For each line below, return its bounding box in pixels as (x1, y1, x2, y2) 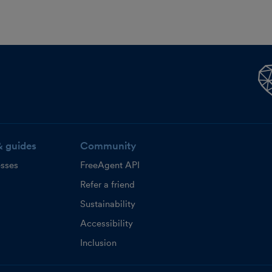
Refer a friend (80, 179, 135, 190)
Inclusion (80, 237, 117, 248)
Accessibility (80, 218, 133, 229)
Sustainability (80, 199, 135, 209)
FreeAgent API (80, 160, 140, 171)
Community (80, 140, 136, 152)
